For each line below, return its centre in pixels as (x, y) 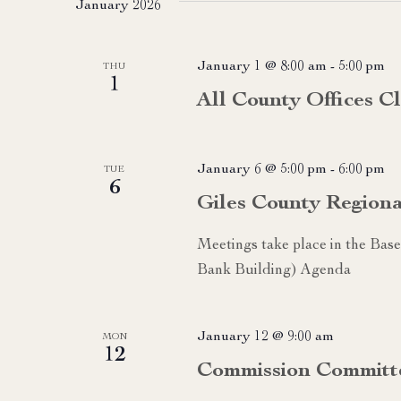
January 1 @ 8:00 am (261, 67)
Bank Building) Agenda (273, 270)
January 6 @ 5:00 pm (261, 170)
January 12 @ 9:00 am (265, 337)
